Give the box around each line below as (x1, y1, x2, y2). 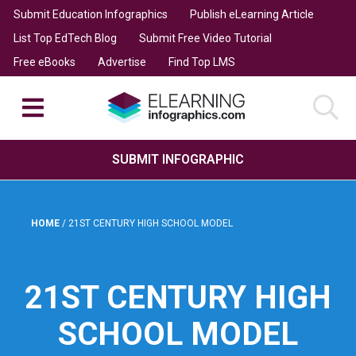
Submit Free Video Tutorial (138, 31, 272, 44)
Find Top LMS (168, 55, 235, 68)
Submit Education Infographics (13, 7, 168, 21)
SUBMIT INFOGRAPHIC (112, 151, 244, 167)
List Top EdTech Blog (13, 31, 117, 44)
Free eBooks (13, 55, 75, 68)
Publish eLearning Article (189, 7, 314, 21)
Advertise (97, 55, 146, 68)
